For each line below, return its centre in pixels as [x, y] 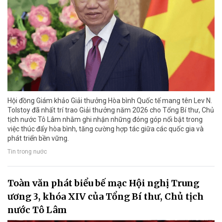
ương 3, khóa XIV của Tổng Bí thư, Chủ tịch [106, 197]
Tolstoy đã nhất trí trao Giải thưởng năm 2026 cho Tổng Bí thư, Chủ [111, 110]
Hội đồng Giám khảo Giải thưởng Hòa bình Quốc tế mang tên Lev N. [110, 101]
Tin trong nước [27, 152]
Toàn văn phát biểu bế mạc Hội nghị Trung [103, 183]
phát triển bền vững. [38, 139]
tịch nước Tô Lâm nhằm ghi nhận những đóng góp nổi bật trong [105, 120]
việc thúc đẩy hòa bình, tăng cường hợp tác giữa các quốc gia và [106, 129]
